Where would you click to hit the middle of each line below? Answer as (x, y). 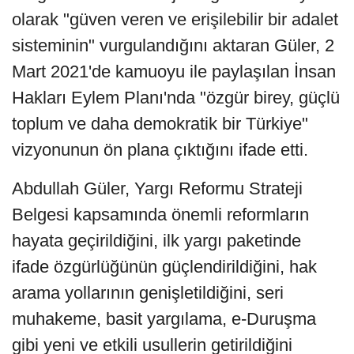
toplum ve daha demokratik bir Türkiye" (160, 123)
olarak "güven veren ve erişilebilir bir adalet (175, 19)
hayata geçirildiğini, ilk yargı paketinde (156, 240)
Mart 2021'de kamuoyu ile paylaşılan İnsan (174, 71)
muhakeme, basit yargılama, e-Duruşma (164, 318)
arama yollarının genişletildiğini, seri (148, 292)
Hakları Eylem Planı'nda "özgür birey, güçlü (176, 97)
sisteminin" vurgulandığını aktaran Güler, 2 (173, 45)
